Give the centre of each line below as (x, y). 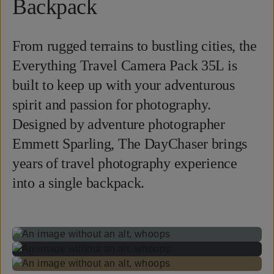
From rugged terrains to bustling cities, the (135, 46)
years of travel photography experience (125, 163)
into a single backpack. (79, 183)
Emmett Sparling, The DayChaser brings (130, 144)
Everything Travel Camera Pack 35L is (125, 65)
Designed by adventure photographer (119, 124)
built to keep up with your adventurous (124, 85)
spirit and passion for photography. (112, 105)
